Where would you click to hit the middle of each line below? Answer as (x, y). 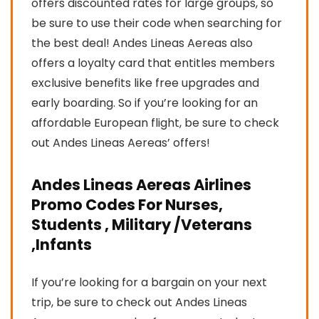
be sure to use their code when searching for (157, 23)
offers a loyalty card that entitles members (153, 63)
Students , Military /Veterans (142, 224)
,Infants (62, 244)
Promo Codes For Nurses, (127, 204)
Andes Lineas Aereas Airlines (141, 184)
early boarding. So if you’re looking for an (145, 103)
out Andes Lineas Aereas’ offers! (121, 142)
